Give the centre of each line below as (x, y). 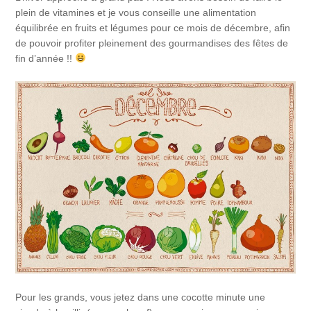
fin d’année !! (45, 58)
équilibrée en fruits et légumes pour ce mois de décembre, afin (153, 27)
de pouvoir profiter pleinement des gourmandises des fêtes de (152, 43)
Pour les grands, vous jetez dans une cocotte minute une (141, 297)
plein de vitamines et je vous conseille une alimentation (136, 12)
